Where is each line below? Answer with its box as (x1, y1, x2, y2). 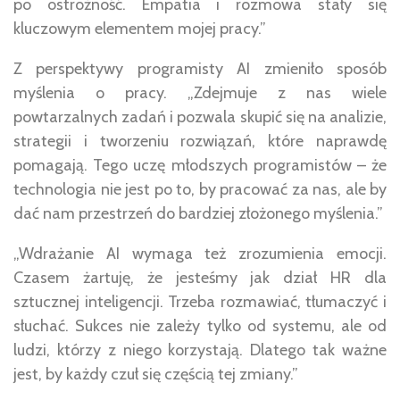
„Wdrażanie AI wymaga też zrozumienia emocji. (13, 243, 387, 263)
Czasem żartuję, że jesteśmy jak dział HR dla (13, 267, 387, 287)
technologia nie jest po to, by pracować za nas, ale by (13, 179, 387, 199)
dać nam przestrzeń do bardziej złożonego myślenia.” (13, 203, 383, 223)
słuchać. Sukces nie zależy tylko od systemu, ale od (13, 315, 387, 336)
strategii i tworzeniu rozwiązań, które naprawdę (13, 130, 387, 151)
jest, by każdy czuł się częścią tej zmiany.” (13, 363, 298, 384)
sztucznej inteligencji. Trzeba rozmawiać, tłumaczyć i (13, 291, 387, 312)
